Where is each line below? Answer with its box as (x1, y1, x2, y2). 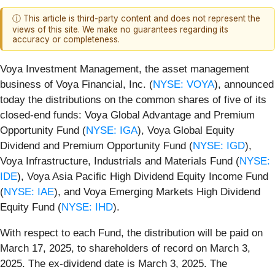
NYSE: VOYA (153, 78, 214, 90)
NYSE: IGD (193, 139, 245, 152)
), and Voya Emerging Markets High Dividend (54, 185, 260, 198)
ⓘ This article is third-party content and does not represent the (12, 14, 260, 24)
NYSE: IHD (61, 201, 113, 213)
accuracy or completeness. (12, 34, 120, 45)
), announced (214, 78, 274, 90)
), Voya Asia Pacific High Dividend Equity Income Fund (17, 170, 268, 182)
